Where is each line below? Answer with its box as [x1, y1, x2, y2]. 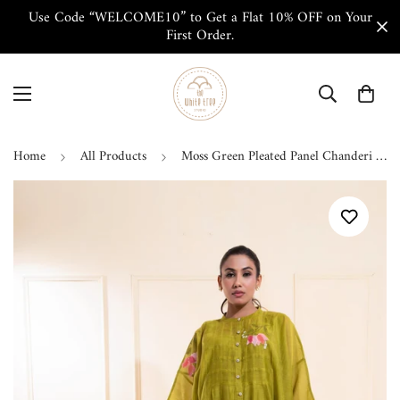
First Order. [166, 23, 234, 48]
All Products [80, 145, 146, 169]
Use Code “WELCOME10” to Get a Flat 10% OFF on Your [28, 5, 372, 30]
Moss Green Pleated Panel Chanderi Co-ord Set [376, 145, 387, 169]
